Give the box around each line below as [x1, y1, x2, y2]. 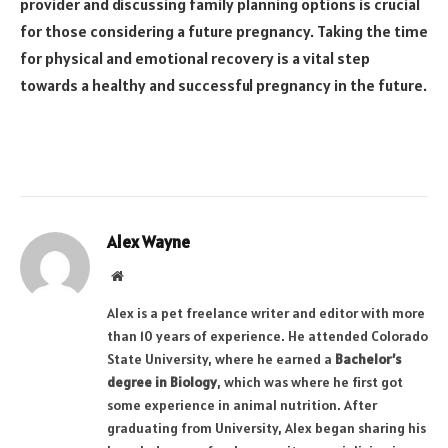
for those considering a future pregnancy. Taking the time [20, 21, 428, 42]
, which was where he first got [217, 372, 403, 391]
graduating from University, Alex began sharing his [107, 418, 426, 437]
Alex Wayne [107, 230, 190, 253]
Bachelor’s [335, 349, 401, 368]
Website [122, 267, 167, 282]
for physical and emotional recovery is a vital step [20, 48, 370, 69]
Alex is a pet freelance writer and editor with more [107, 303, 425, 322]
